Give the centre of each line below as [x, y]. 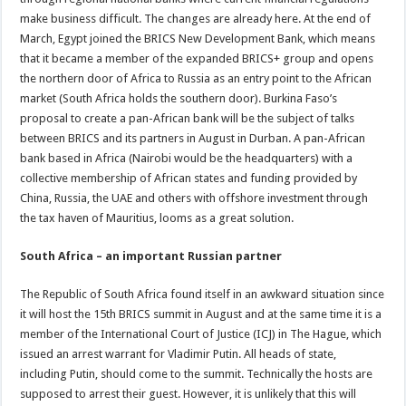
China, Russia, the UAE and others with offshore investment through [194, 198]
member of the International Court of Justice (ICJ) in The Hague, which [201, 333]
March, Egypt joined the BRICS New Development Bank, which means [198, 38]
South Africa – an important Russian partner [151, 256]
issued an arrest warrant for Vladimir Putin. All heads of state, [179, 353]
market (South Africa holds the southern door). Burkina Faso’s [179, 98]
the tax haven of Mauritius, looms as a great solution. [157, 217]
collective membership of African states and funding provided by [189, 178]
